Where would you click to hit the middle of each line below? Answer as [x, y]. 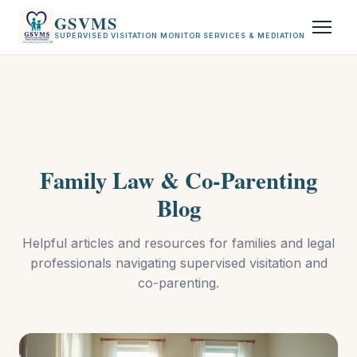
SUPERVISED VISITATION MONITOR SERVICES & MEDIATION [180, 35]
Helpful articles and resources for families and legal [178, 243]
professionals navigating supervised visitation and [178, 263]
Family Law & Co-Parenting [178, 180]
